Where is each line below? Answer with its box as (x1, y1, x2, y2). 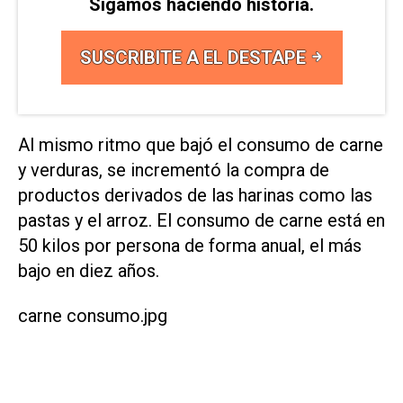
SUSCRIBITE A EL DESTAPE (79, 46, 310, 68)
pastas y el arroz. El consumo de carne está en (18, 209, 385, 231)
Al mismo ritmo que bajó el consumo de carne (18, 133, 383, 156)
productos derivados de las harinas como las (18, 184, 372, 206)
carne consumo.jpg (18, 304, 167, 327)
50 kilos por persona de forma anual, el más (18, 234, 362, 256)
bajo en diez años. (18, 259, 159, 282)
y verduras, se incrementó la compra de (18, 158, 329, 181)
